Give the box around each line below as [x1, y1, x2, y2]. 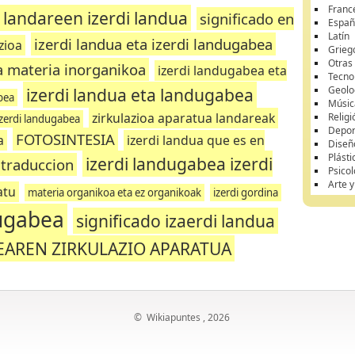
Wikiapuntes [147, 311, 200, 324]
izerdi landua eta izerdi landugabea [33, 34, 273, 54]
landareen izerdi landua [3, 6, 189, 29]
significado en [200, 9, 295, 29]
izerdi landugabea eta [157, 62, 287, 79]
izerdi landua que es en [127, 132, 265, 149]
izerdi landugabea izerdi [86, 152, 273, 175]
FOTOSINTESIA [16, 129, 116, 149]
